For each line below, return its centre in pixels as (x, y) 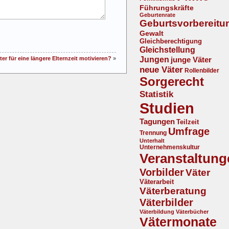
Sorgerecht (172, 82)
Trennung (153, 133)
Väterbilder (166, 203)
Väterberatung (173, 191)
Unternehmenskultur (170, 147)
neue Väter (161, 70)
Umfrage (189, 132)
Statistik (156, 94)
